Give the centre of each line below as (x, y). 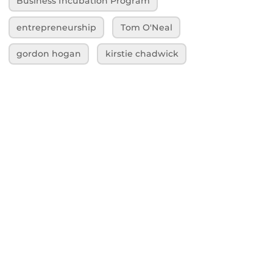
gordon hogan (49, 54)
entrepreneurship (57, 27)
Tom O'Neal (146, 27)
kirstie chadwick (142, 54)
